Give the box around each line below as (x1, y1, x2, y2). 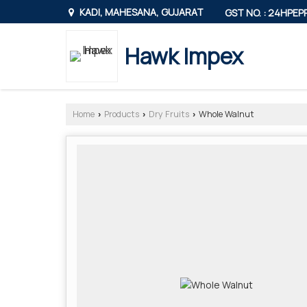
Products (104, 108, 139, 120)
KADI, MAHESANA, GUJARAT (77, 5, 204, 19)
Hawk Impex (125, 40, 243, 71)
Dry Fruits (149, 108, 189, 120)
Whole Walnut (197, 108, 254, 120)
